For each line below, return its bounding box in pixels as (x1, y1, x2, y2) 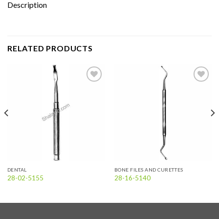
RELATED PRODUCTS (7, 43, 93, 53)
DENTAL (7, 166, 27, 173)
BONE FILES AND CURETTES (114, 166, 183, 173)
